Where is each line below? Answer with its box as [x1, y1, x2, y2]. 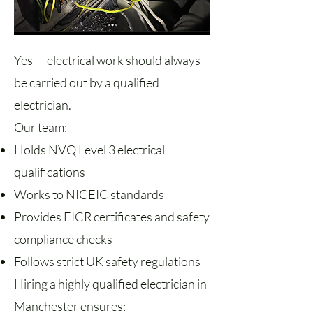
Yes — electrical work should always [14, 52, 201, 68]
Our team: [14, 119, 67, 135]
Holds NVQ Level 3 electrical [14, 142, 165, 157]
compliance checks [14, 231, 112, 247]
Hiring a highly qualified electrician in [14, 276, 207, 291]
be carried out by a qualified [14, 75, 159, 90]
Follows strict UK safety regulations [14, 254, 201, 269]
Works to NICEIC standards [14, 187, 164, 202]
